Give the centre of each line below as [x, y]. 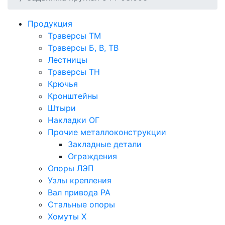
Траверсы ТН [74, 72]
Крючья [63, 84]
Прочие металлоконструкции [107, 132]
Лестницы [68, 60]
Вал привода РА [79, 193]
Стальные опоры [81, 205]
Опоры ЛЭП [71, 168]
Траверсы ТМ [74, 36]
